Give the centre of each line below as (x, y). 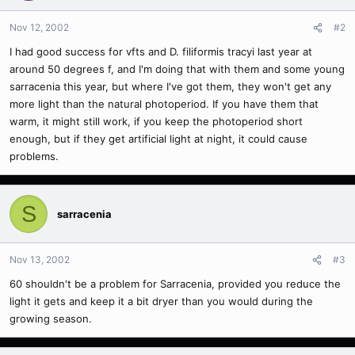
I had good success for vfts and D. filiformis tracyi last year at (161, 52)
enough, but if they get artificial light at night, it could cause (158, 139)
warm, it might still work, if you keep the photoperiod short (156, 121)
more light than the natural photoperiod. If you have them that (164, 104)
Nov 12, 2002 (39, 27)
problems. (34, 156)
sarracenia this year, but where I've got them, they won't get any (170, 86)
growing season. (51, 319)
